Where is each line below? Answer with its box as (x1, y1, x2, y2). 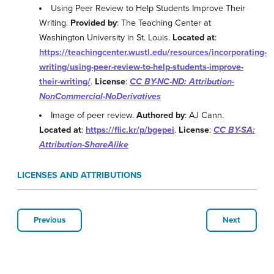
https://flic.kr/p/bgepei (86, 125, 174, 136)
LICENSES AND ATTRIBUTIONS (17, 170, 142, 181)
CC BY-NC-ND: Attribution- (130, 76, 234, 87)
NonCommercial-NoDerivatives (39, 91, 161, 102)
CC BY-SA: (213, 125, 255, 136)
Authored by (136, 110, 185, 121)
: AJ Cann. (185, 110, 224, 121)
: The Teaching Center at (117, 18, 211, 29)
